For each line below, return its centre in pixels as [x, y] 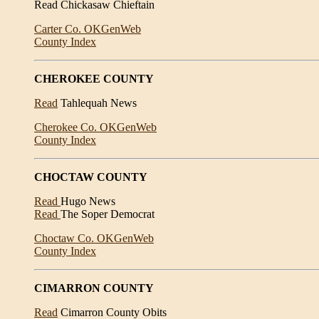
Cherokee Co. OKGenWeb [95, 127]
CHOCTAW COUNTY [91, 177]
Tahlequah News [97, 103]
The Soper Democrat [108, 214]
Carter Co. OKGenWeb [88, 29]
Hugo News [88, 201]
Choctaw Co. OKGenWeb [94, 238]
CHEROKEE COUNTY [94, 79]
